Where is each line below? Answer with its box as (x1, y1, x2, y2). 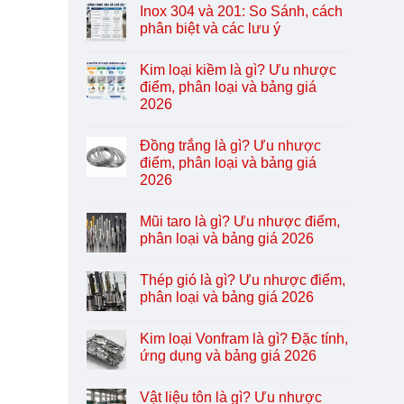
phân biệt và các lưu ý (140, 21, 281, 37)
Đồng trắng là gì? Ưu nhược (140, 138, 322, 154)
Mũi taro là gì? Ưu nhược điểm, (140, 214, 341, 230)
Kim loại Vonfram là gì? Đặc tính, (140, 331, 349, 347)
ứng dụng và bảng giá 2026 (140, 348, 317, 364)
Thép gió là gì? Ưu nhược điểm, (140, 272, 346, 289)
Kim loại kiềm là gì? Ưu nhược (140, 62, 337, 78)
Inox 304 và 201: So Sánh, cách (140, 4, 344, 20)
